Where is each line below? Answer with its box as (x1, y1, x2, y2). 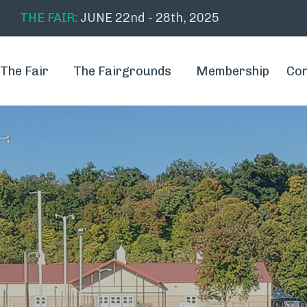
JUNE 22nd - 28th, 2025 (77, 10, 219, 25)
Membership (196, 63, 269, 79)
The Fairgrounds (73, 63, 171, 79)
